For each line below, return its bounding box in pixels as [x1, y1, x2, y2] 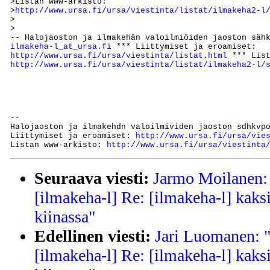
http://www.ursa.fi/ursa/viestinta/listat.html [10, 51, 227, 60]
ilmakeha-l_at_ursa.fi [10, 42, 111, 51]
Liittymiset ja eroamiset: [10, 131, 136, 141]
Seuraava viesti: [34, 168, 149, 187]
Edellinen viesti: [34, 226, 151, 245]
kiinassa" [34, 207, 95, 226]
